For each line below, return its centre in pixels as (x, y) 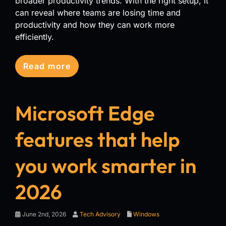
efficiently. (35, 37)
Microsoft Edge (85, 113)
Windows (146, 214)
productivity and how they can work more (95, 24)
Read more (47, 66)
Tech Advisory (100, 214)
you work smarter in (106, 165)
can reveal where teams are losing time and (98, 12)
